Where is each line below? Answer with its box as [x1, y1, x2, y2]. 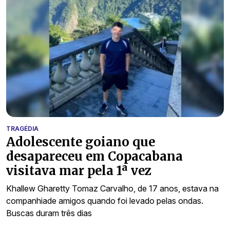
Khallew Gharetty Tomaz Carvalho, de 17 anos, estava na [6, 183, 219, 194]
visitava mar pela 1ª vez [6, 162, 151, 179]
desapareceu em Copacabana [6, 148, 183, 164]
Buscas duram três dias [6, 207, 92, 218]
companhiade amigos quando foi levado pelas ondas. [6, 195, 203, 206]
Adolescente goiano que [6, 133, 155, 150]
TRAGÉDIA [6, 124, 39, 132]
